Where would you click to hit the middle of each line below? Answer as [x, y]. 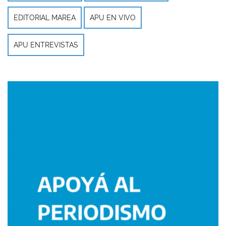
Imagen [19, 86]
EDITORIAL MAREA [45, 18]
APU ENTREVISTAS [46, 45]
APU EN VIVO [113, 18]
